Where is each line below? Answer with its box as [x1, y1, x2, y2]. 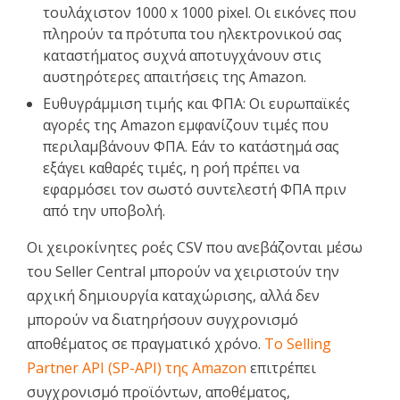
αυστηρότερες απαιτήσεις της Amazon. [43, 66, 306, 87]
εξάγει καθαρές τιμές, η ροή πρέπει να [43, 157, 299, 178]
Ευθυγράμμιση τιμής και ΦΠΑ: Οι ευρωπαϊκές [43, 93, 350, 113]
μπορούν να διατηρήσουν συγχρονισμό [27, 309, 298, 329]
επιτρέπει [246, 357, 316, 378]
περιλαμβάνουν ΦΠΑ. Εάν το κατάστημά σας [43, 136, 339, 156]
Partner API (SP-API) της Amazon [27, 357, 246, 378]
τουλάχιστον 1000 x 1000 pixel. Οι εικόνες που [43, 2, 356, 22]
